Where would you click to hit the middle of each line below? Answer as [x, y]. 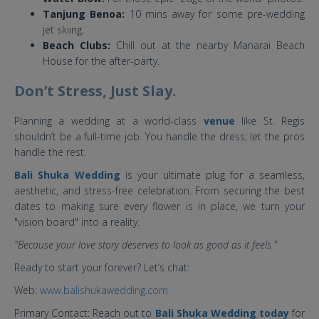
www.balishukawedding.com [104, 290]
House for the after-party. [101, 61]
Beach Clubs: [77, 45]
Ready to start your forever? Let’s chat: [102, 267]
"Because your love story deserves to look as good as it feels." [146, 244]
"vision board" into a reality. [77, 221]
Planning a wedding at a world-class [109, 120]
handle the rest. [50, 152]
